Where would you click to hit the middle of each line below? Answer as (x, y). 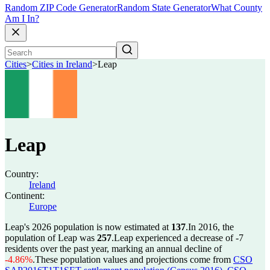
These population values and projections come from (134, 259)
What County (237, 8)
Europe (43, 206)
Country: (22, 174)
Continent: (25, 196)
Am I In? (22, 19)
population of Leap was (51, 238)
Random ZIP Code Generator (61, 8)
